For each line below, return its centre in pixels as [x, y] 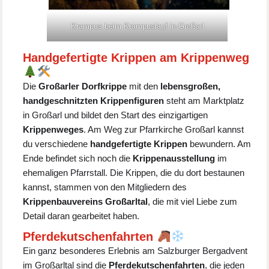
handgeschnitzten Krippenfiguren [94, 101]
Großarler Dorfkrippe [83, 86]
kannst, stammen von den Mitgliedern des [105, 187]
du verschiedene [57, 144]
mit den [144, 86]
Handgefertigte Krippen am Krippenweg [136, 58]
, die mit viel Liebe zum [193, 202]
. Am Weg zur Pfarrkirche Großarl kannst [164, 130]
